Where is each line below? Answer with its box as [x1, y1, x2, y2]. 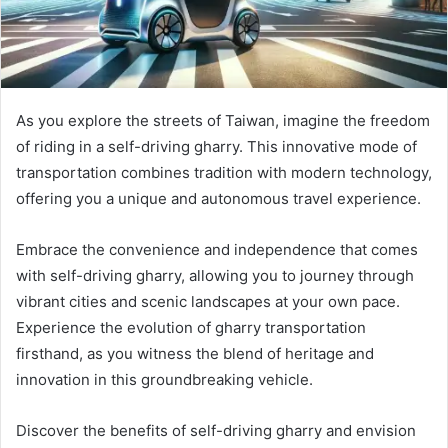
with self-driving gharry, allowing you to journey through [16, 266, 414, 286]
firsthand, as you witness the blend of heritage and [16, 344, 374, 364]
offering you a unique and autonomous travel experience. [16, 189, 421, 209]
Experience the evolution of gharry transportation [16, 318, 366, 338]
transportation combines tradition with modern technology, [16, 163, 432, 183]
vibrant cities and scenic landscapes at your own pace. [16, 292, 400, 312]
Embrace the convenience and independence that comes [16, 240, 418, 260]
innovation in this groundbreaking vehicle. [16, 370, 313, 390]
